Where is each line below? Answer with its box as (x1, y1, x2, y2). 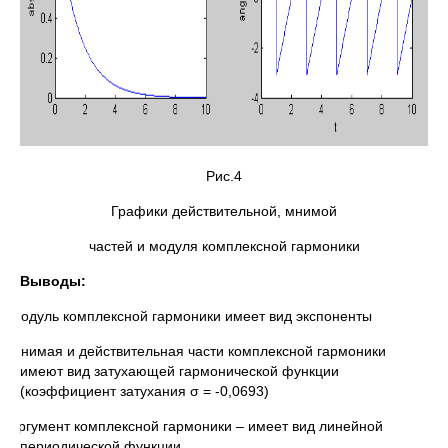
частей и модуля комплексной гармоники (88, 238, 360, 254)
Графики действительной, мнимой (111, 203, 337, 219)
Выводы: (20, 273, 86, 289)
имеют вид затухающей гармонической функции (20, 363, 339, 379)
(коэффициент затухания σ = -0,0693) (20, 383, 269, 399)
